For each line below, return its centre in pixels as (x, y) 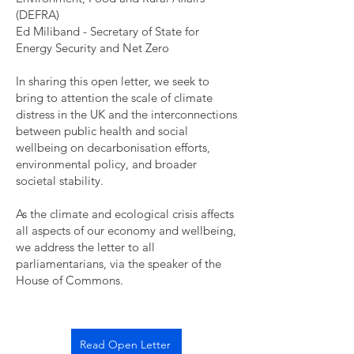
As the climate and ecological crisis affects (125, 214)
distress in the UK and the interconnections (126, 114)
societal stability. (60, 181)
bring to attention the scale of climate (114, 98)
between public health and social (102, 131)
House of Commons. (71, 280)
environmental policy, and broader (106, 164)
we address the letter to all (85, 247)
